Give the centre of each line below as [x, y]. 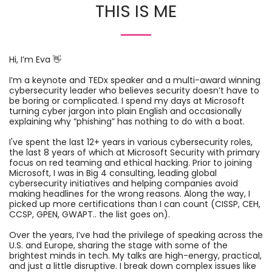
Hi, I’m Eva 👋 [35, 59]
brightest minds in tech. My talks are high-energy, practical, [135, 256]
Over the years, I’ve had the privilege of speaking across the [136, 235]
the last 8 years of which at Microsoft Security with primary [134, 152]
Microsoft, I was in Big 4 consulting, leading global [113, 173]
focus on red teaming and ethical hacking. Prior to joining [131, 163]
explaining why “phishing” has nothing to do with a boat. [127, 121]
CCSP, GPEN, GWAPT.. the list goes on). [91, 214]
